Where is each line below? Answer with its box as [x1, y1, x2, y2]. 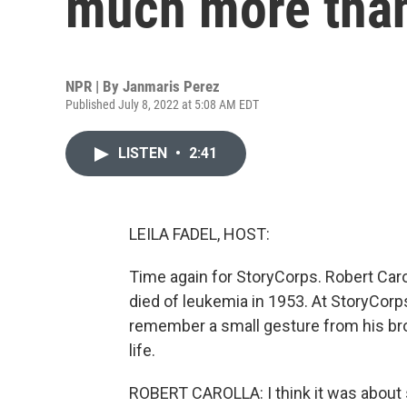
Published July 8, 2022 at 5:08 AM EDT [65, 97, 259, 112]
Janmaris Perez [123, 77, 220, 95]
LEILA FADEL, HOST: [129, 224, 270, 243]
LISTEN [118, 144, 171, 162]
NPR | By [65, 77, 123, 95]
